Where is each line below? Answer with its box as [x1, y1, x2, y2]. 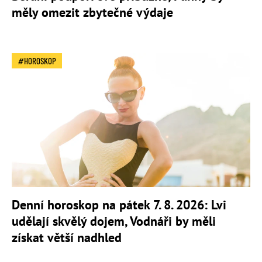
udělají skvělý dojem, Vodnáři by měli [12, 212, 216, 229]
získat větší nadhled [12, 229, 122, 246]
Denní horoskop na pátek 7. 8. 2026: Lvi [12, 196, 226, 213]
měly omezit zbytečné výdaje [12, 4, 173, 20]
